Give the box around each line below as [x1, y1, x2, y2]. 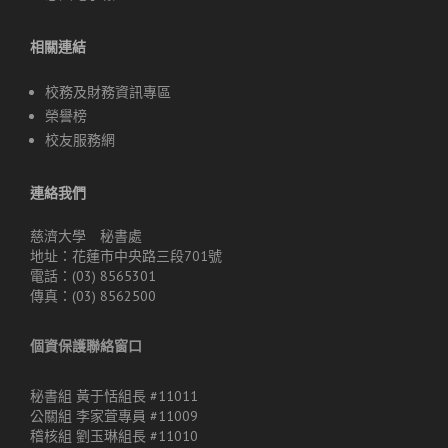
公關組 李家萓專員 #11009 [30, 407, 198, 426]
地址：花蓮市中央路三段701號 [30, 247, 222, 266]
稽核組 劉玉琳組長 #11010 [30, 427, 198, 446]
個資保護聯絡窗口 [30, 337, 142, 356]
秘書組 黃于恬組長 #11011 [30, 387, 198, 406]
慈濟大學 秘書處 [30, 227, 142, 246]
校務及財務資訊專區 [45, 83, 171, 102]
